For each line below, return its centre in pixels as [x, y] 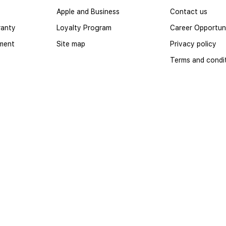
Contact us [189, 11]
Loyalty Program [84, 27]
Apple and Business [88, 11]
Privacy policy [193, 44]
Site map [71, 44]
